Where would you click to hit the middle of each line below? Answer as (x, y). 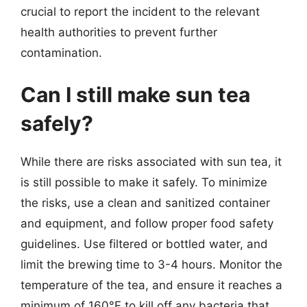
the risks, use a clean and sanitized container (145, 203)
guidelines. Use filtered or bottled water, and (144, 244)
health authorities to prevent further (119, 32)
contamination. (61, 52)
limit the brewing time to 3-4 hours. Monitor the (151, 265)
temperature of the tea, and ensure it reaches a (151, 285)
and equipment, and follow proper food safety (147, 223)
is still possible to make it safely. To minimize (144, 182)
